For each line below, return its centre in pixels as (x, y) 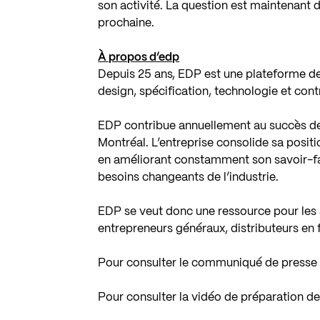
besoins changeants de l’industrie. (189, 177)
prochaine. (126, 23)
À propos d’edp (139, 57)
